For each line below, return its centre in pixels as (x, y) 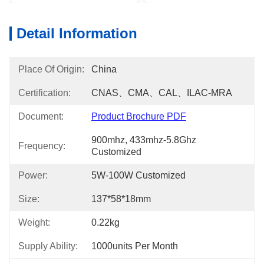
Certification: (44, 93)
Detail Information (77, 33)
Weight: (34, 222)
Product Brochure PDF (139, 116)
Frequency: (42, 146)
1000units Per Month (135, 246)
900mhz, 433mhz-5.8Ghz (144, 140)
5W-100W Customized (138, 175)
